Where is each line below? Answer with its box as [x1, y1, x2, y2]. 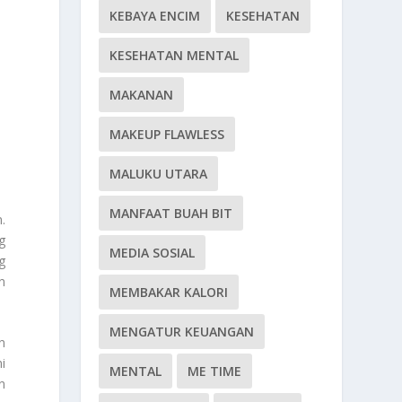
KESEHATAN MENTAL [109, 47, 240, 65]
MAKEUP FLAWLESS [109, 126, 225, 144]
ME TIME [188, 363, 242, 380]
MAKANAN [109, 86, 174, 104]
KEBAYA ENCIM [109, 7, 201, 25]
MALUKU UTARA [109, 165, 208, 183]
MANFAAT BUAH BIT [109, 205, 233, 223]
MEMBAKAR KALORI [109, 284, 229, 301]
